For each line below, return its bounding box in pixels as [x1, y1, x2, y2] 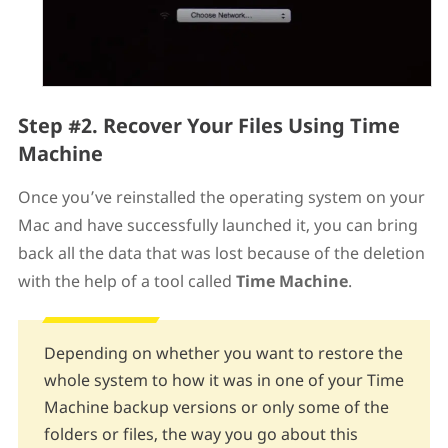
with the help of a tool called [17, 269, 236, 292]
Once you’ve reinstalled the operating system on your [17, 185, 425, 208]
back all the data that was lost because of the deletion [17, 241, 425, 264]
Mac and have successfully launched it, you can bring [17, 213, 418, 236]
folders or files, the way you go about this [43, 422, 358, 445]
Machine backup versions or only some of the [43, 395, 389, 418]
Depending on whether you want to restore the [43, 341, 403, 364]
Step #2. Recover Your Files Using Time [17, 111, 400, 139]
